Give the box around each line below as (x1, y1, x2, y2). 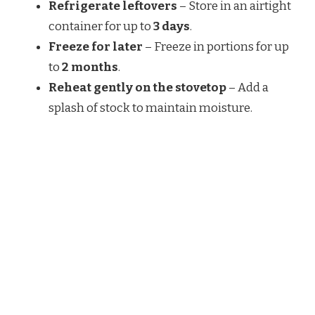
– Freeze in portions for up (143, 39, 289, 54)
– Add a (226, 79, 269, 95)
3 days (153, 18, 190, 34)
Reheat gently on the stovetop (49, 79, 226, 95)
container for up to (49, 18, 153, 34)
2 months (62, 59, 118, 75)
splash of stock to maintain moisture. (49, 100, 252, 115)
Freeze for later (49, 39, 143, 54)
